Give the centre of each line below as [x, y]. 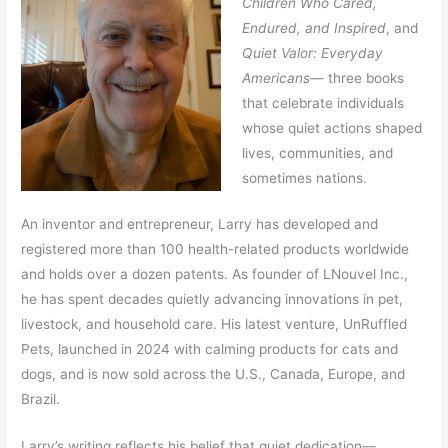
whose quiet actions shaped [331, 127]
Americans [275, 77]
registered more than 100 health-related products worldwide [215, 249]
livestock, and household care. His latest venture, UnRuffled [214, 324]
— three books [356, 77]
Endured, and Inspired [313, 27]
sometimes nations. [304, 177]
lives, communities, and [317, 152]
